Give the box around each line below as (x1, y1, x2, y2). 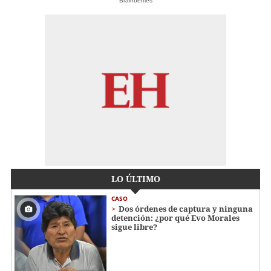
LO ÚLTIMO (111, 173, 160, 185)
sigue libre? (111, 221, 157, 233)
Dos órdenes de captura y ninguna (119, 203, 253, 215)
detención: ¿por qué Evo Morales (111, 212, 240, 224)
